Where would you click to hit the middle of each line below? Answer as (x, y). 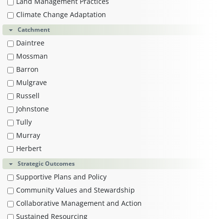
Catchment (34, 29)
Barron (27, 69)
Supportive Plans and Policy (61, 176)
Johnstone (33, 109)
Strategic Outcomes (46, 163)
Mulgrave (32, 82)
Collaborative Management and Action (79, 203)
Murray (28, 135)
